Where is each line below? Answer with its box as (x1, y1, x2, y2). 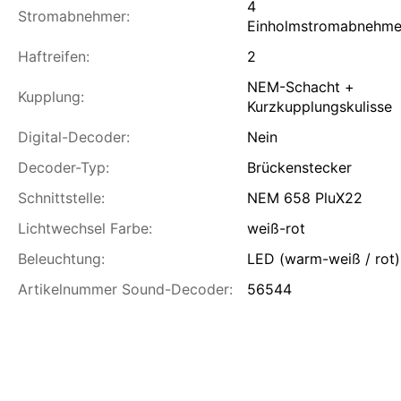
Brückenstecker (247, 158, 352, 176)
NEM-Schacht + (247, 77, 354, 96)
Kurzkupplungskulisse (247, 97, 392, 115)
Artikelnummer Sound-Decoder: (18, 279, 233, 298)
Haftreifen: (18, 47, 90, 65)
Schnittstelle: (18, 188, 105, 207)
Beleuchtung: (18, 249, 105, 268)
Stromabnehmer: (18, 6, 130, 25)
